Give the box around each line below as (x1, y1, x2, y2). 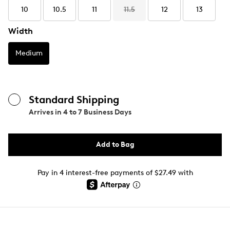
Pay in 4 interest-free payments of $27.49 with (37, 168, 193, 177)
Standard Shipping (29, 93, 119, 106)
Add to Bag (95, 140, 135, 149)
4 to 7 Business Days (63, 108, 131, 117)
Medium (15, 49, 43, 57)
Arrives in (29, 108, 63, 117)
